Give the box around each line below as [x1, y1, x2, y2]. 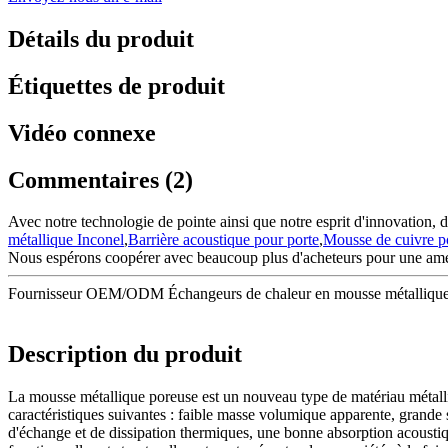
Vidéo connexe [8, 119, 156, 146]
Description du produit [8, 341, 242, 368]
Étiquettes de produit [8, 72, 225, 99]
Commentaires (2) [8, 166, 193, 193]
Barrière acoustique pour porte [128, 231, 319, 249]
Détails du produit [8, 25, 194, 52]
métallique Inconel [8, 231, 124, 249]
